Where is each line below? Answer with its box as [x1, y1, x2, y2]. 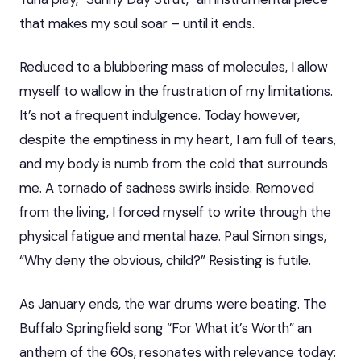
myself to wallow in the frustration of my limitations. [19, 81, 333, 100]
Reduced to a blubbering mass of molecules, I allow [19, 57, 328, 76]
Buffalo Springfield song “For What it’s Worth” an [19, 318, 312, 337]
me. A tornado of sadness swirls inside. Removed [19, 178, 314, 197]
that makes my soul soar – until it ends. [19, 14, 255, 32]
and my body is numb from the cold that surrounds [19, 154, 328, 172]
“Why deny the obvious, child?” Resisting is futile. [19, 251, 311, 269]
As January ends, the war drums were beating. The [19, 294, 326, 313]
